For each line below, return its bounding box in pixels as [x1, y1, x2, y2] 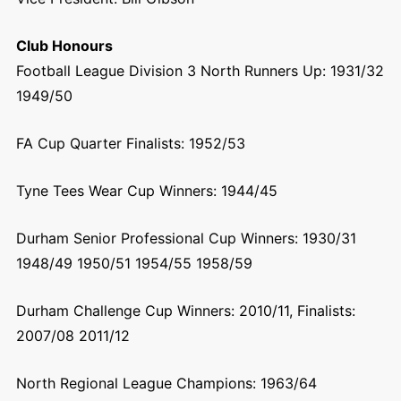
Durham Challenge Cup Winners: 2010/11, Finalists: [15, 302, 355, 320]
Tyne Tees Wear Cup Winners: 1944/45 [15, 182, 277, 200]
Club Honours [15, 37, 113, 55]
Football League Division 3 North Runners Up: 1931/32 [15, 62, 384, 80]
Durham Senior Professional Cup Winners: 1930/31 [15, 229, 356, 247]
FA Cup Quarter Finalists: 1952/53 [15, 134, 245, 152]
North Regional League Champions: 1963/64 [15, 374, 317, 392]
